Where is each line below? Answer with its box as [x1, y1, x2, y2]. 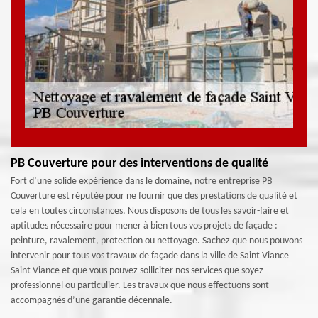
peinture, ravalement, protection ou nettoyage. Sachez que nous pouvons [11, 236, 302, 246]
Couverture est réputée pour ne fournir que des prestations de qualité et [11, 191, 297, 202]
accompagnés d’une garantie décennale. [11, 295, 172, 306]
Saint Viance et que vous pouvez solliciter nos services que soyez [11, 265, 263, 276]
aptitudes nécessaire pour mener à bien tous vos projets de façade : [11, 221, 278, 231]
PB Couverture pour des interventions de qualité [11, 157, 268, 170]
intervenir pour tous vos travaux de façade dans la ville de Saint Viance [11, 251, 289, 261]
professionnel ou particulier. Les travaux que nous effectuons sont [11, 280, 269, 291]
